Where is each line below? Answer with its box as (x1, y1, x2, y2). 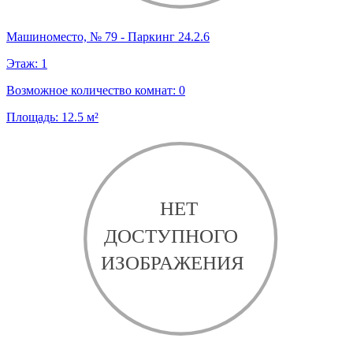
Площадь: (6, 110, 61, 124)
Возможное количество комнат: (6, 83, 179, 97)
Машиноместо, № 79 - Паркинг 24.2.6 (6, 29, 210, 43)
